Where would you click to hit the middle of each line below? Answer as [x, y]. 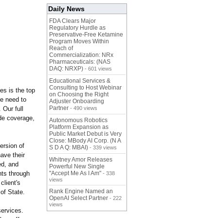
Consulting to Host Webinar [85, 88]
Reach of [61, 48]
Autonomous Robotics [78, 120]
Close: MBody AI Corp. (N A [85, 141]
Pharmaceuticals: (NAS [80, 62]
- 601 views [98, 69]
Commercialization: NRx [81, 55]
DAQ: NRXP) [66, 69]
